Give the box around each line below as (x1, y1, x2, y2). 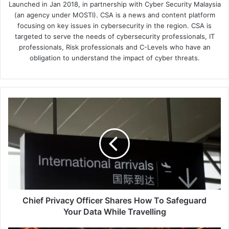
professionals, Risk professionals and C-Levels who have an (18, 43, 211, 52)
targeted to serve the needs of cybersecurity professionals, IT (14, 32, 215, 41)
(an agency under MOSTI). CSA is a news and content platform (14, 11, 215, 19)
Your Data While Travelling (63, 207, 166, 217)
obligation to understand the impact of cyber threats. (29, 54, 200, 62)
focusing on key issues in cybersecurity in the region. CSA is (17, 21, 212, 30)
